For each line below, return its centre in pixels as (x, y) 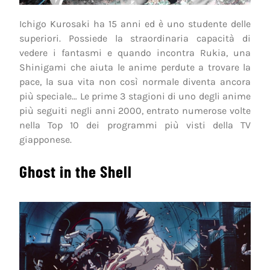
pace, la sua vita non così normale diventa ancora (135, 81)
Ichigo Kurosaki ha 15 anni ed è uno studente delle (135, 24)
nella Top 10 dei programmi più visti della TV (135, 125)
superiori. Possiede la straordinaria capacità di (135, 38)
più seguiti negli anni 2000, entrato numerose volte (135, 110)
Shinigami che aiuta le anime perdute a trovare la (135, 67)
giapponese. (46, 139)
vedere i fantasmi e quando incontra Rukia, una (135, 52)
